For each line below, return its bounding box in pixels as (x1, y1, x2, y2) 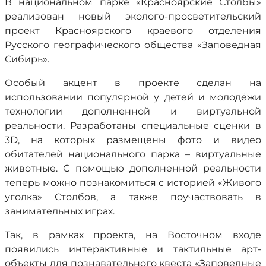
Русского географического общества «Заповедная (5, 39, 261, 50)
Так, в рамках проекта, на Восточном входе (5, 229, 261, 240)
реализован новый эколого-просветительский (5, 11, 261, 22)
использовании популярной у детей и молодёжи (5, 91, 261, 103)
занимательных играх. (5, 205, 115, 217)
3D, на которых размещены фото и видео (5, 134, 261, 145)
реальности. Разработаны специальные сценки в (5, 120, 261, 131)
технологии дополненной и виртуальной (5, 106, 261, 117)
